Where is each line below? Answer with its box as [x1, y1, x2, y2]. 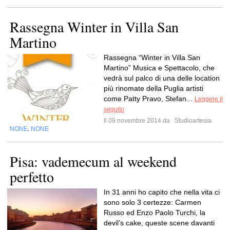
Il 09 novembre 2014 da [104, 117, 173, 124]
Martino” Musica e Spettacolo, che [104, 64, 215, 72]
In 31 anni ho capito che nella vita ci [104, 188, 220, 196]
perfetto [10, 167, 54, 186]
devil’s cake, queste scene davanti [104, 219, 215, 227]
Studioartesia [173, 117, 212, 124]
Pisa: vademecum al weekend [10, 151, 177, 171]
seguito [104, 106, 124, 113]
